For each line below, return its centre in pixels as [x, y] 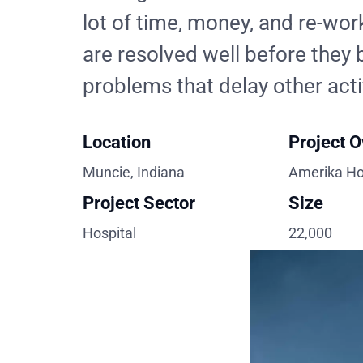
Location [117, 142]
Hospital [109, 233]
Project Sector [139, 203]
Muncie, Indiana [134, 172]
